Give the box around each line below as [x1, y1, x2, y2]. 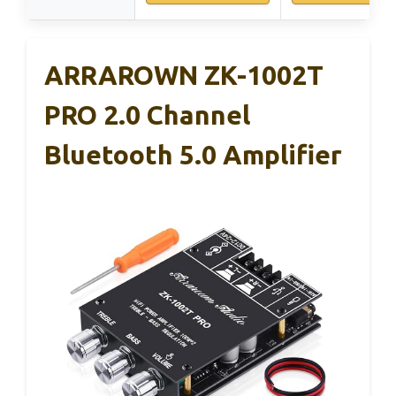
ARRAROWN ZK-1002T [44, 60, 324, 91]
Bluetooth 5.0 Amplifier [44, 140, 342, 171]
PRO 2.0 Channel [44, 100, 250, 131]
